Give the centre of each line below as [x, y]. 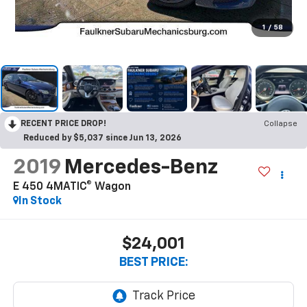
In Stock [40, 201]
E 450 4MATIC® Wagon [72, 187]
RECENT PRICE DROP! [63, 124]
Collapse [281, 124]
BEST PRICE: [153, 263]
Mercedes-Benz [143, 168]
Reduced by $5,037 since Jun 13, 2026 [102, 138]
